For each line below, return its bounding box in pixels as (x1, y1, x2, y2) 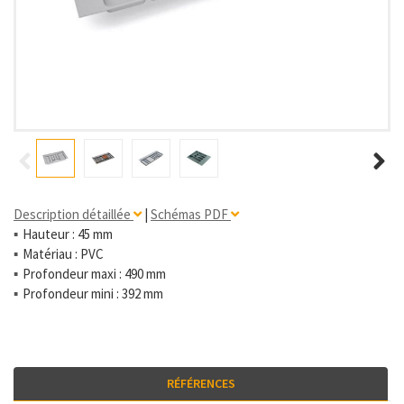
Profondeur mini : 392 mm (23, 285, 163, 302)
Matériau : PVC (23, 245, 104, 262)
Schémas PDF (151, 206, 231, 223)
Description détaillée (14, 206, 133, 223)
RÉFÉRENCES (166, 375, 235, 391)
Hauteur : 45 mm (23, 225, 113, 243)
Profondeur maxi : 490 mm (23, 265, 166, 282)
